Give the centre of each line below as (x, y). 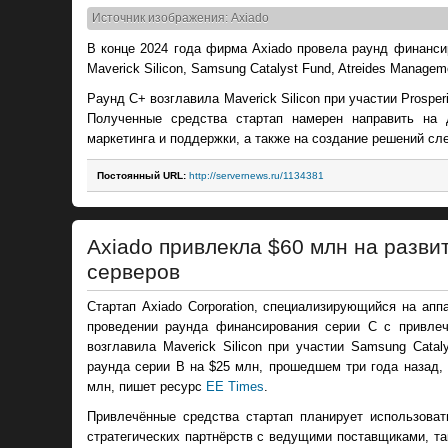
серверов (133, 272)
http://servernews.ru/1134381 (256, 175)
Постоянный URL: (141, 175)
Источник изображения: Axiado (180, 18)
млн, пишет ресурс (146, 386)
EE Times (235, 386)
